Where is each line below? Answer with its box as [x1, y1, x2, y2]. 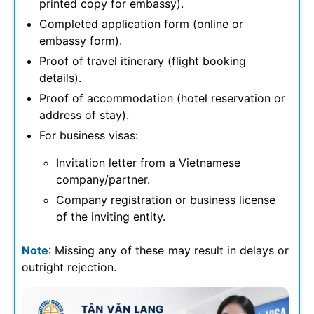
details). [39, 70, 81, 85]
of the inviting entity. [56, 209, 165, 224]
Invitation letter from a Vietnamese [56, 155, 240, 170]
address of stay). [39, 107, 129, 122]
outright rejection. [22, 259, 116, 274]
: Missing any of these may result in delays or [48, 243, 289, 257]
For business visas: [39, 128, 138, 142]
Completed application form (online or [39, 16, 243, 31]
